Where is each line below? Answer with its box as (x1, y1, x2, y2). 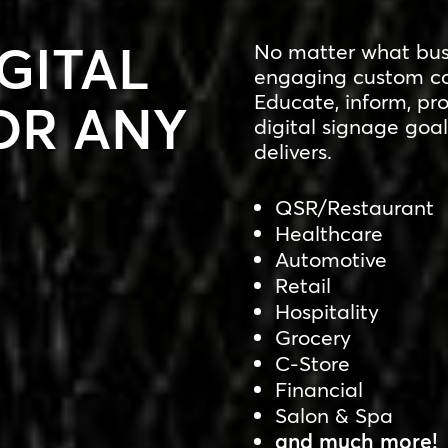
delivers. (253, 138, 332, 165)
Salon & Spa (274, 402, 393, 429)
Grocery (274, 324, 351, 351)
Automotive (274, 246, 387, 273)
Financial (274, 376, 363, 403)
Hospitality (274, 298, 379, 325)
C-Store (274, 350, 350, 377)
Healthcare (274, 220, 383, 247)
